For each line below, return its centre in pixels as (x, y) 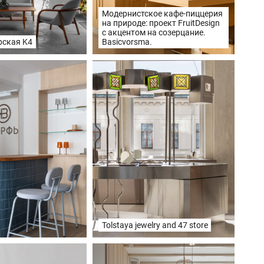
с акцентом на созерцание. (154, 33)
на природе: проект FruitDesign (161, 23)
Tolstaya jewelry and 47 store (155, 225)
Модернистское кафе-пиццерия (162, 14)
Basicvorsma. (127, 42)
